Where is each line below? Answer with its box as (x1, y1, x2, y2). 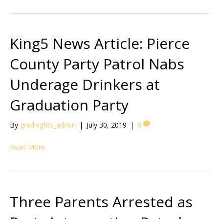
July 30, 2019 (87, 120, 127, 130)
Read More (10, 142, 45, 152)
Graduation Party (10, 94, 129, 115)
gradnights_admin (20, 120, 76, 130)
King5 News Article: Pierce (10, 33, 190, 53)
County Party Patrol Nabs (10, 53, 184, 74)
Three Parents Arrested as (10, 191, 193, 212)
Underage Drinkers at (10, 74, 160, 94)
